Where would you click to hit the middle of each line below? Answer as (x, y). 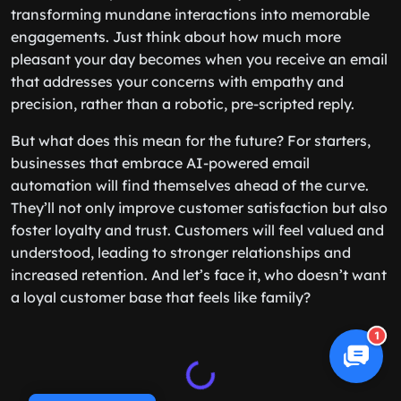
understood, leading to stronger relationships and (181, 252)
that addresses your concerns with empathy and (177, 81)
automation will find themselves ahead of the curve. (190, 185)
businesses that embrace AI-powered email (160, 163)
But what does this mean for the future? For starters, (191, 141)
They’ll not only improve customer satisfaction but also (199, 208)
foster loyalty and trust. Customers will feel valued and (197, 230)
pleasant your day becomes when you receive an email (199, 59)
